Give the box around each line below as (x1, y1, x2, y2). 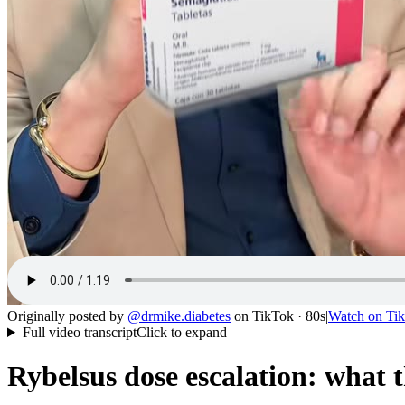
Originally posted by (7, 308, 124, 324)
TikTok (252, 308, 294, 324)
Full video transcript (22, 325, 137, 340)
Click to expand (136, 325, 227, 340)
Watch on (328, 308, 386, 324)
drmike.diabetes (141, 308, 231, 324)
